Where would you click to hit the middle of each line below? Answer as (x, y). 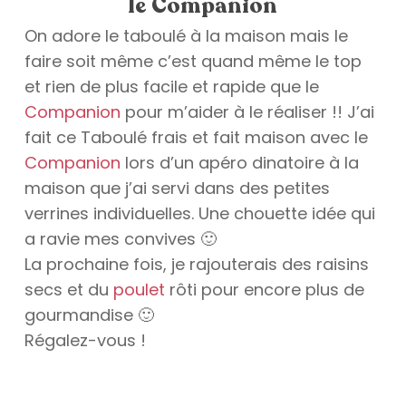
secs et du (68, 290)
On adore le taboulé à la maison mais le (186, 36)
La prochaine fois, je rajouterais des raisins (196, 264)
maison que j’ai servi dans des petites (177, 188)
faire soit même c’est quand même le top (193, 61)
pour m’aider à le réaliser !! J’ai (247, 112)
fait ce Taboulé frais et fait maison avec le (196, 137)
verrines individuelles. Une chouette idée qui (199, 213)
